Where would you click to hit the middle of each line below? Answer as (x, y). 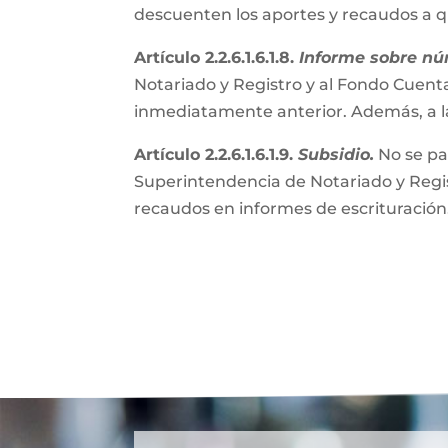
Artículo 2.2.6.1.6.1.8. (217, 57)
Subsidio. (336, 154)
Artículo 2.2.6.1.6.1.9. (216, 154)
